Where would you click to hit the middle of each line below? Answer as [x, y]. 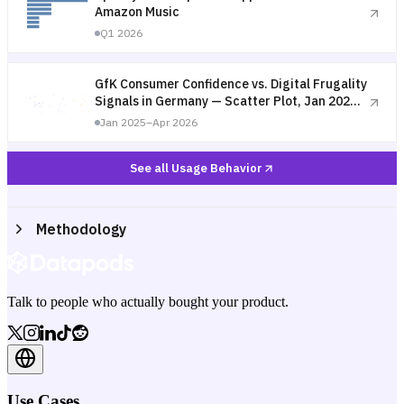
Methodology [81, 229]
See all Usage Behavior [196, 168]
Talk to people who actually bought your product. [148, 302]
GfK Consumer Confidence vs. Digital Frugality [231, 84]
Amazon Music [137, 12]
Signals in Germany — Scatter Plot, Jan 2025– [230, 101]
